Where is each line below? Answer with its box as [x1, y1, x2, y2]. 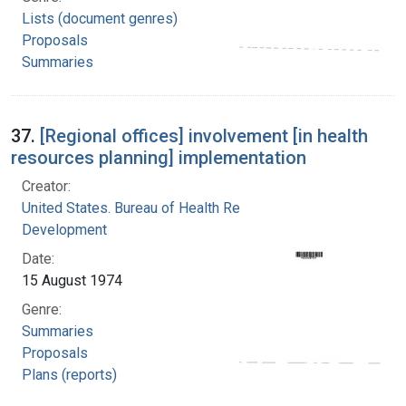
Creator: [22, 177, 71, 195]
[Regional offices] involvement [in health [40, 124, 368, 147]
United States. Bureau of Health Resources [22, 198, 292, 217]
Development [22, 220, 107, 238]
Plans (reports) [22, 365, 117, 383]
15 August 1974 [22, 271, 122, 289]
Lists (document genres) [22, 9, 178, 27]
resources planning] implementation [11, 146, 306, 169]
